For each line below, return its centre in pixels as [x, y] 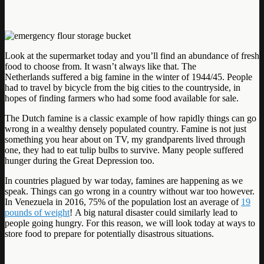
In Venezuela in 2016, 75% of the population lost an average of [123, 202]
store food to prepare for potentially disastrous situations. [109, 233]
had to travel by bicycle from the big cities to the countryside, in [123, 87]
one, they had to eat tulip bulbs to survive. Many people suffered [124, 150]
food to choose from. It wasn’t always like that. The [100, 66]
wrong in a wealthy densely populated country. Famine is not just [126, 128]
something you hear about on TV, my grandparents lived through [125, 139]
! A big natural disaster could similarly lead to [154, 212]
